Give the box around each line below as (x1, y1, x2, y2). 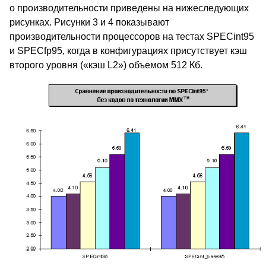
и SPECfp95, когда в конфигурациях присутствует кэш (9, 46, 247, 56)
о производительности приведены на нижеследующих (9, 3, 249, 14)
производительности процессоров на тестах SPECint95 (9, 31, 254, 42)
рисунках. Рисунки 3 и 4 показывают (9, 17, 169, 28)
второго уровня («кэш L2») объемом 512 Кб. (9, 60, 202, 71)
